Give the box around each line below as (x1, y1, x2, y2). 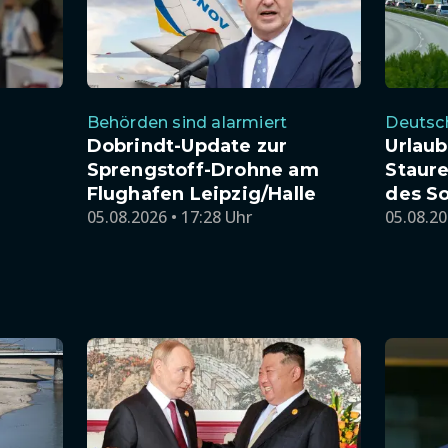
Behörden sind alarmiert (86, 112, 288, 132)
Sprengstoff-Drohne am (86, 158, 319, 181)
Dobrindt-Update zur (86, 134, 288, 157)
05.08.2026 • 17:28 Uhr (86, 205, 252, 228)
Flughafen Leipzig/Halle (86, 182, 317, 205)
